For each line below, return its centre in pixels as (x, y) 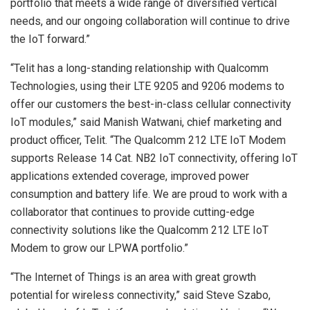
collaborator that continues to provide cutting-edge (133, 212)
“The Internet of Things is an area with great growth (133, 277)
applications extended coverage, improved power (130, 176)
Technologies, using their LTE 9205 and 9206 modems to (147, 86)
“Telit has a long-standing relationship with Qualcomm (139, 68)
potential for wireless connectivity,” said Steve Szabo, (140, 295)
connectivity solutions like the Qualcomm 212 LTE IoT (139, 230)
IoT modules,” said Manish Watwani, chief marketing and (146, 122)
